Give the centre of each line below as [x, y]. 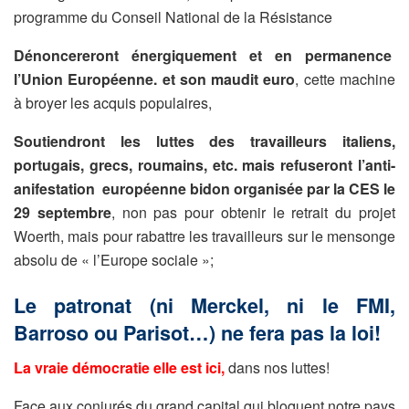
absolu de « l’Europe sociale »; [114, 259]
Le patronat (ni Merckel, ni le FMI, [204, 305]
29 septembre [63, 212]
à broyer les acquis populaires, [113, 102]
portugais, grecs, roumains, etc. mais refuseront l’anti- [204, 164]
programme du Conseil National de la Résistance [173, 16]
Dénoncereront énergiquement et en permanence [204, 55]
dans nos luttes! [277, 368]
